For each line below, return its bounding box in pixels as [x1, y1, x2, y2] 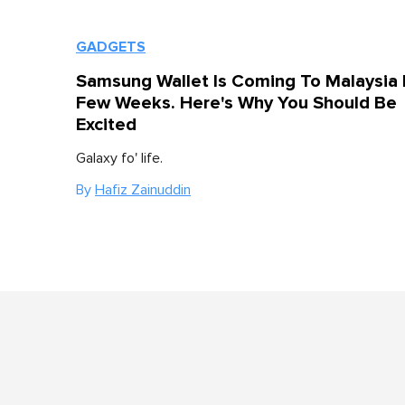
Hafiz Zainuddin [95, 183, 191, 197]
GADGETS [76, 38, 146, 56]
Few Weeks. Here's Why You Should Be [76, 92, 397, 114]
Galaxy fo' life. [76, 151, 163, 165]
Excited [76, 114, 137, 136]
